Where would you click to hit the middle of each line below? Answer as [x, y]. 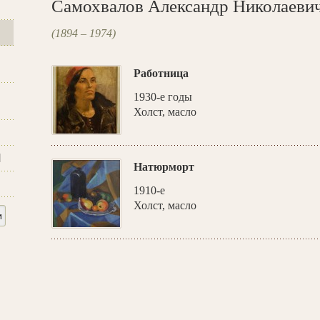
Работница [161, 73]
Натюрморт [164, 167]
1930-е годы [163, 97]
